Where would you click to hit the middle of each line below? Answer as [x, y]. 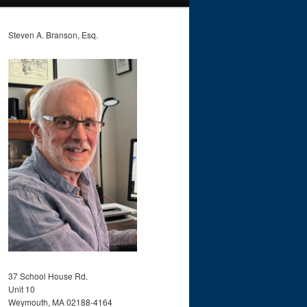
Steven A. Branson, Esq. [53, 34]
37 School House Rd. [48, 275]
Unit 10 [22, 288]
